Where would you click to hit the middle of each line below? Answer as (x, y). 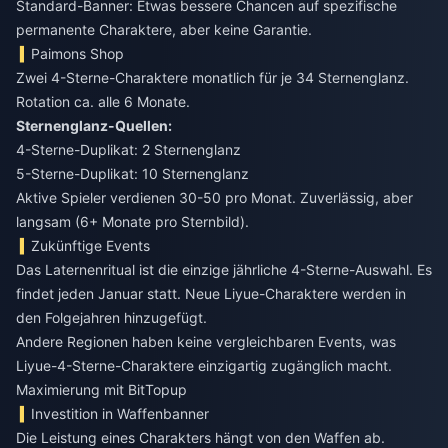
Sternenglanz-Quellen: (94, 125)
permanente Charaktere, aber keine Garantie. (164, 29)
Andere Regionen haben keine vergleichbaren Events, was (206, 341)
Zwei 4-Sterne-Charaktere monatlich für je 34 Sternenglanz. (212, 77)
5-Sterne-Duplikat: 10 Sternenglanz (132, 173)
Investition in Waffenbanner (120, 413)
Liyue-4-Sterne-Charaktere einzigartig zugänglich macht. (204, 365)
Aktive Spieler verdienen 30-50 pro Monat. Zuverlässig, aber (214, 197)
